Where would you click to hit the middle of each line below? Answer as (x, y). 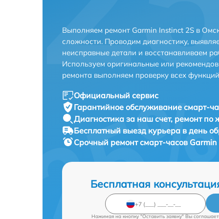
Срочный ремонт (107, 142)
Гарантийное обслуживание (129, 107)
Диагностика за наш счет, (124, 119)
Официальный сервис (116, 95)
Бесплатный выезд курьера (128, 131)
